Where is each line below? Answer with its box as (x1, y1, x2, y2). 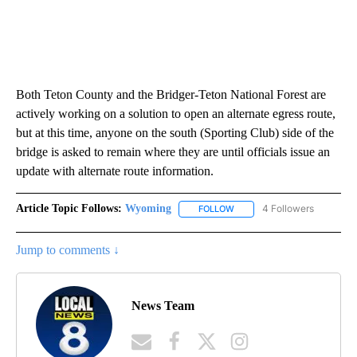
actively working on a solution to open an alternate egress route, (16, 107, 335, 121)
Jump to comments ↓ (16, 242, 120, 257)
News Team (131, 299, 194, 313)
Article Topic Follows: (16, 202, 122, 215)
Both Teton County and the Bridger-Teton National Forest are (16, 88, 326, 102)
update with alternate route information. (16, 164, 214, 178)
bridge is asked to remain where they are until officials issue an (16, 145, 330, 159)
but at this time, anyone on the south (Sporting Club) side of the (16, 126, 334, 140)
